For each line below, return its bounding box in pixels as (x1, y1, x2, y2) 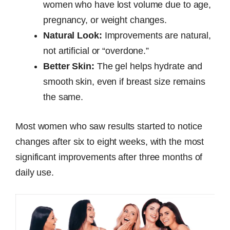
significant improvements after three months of (15, 151, 203, 162)
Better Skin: (43, 61, 94, 71)
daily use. (15, 167, 54, 178)
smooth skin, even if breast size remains (43, 76, 205, 87)
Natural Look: (43, 30, 102, 41)
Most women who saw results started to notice (15, 121, 202, 131)
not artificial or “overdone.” (43, 45, 149, 56)
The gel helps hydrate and (94, 61, 203, 71)
